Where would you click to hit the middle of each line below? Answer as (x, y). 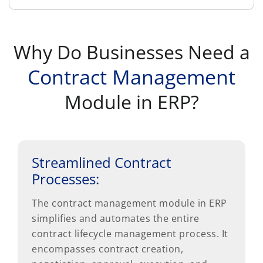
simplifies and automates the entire (116, 218)
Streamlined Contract (102, 162)
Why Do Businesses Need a (131, 52)
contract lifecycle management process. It (130, 233)
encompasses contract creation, (107, 249)
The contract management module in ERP (129, 203)
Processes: (65, 178)
